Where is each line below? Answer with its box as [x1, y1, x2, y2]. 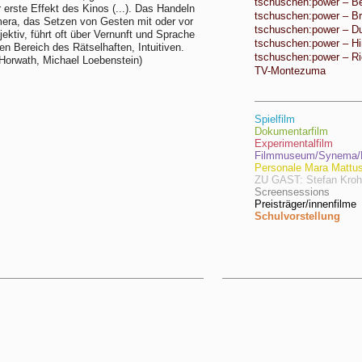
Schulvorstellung [255, 210, 340, 222]
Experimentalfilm [255, 137, 333, 149]
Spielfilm [255, 113, 295, 125]
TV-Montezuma [255, 65, 326, 77]
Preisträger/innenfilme [255, 198, 356, 210]
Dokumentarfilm [255, 125, 328, 137]
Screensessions [255, 186, 330, 198]
